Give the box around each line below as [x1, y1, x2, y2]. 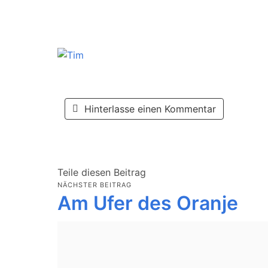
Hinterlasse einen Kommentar [84, 103, 216, 115]
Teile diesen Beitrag [57, 166, 146, 179]
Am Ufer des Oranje [57, 191, 238, 215]
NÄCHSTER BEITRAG [57, 180, 132, 189]
